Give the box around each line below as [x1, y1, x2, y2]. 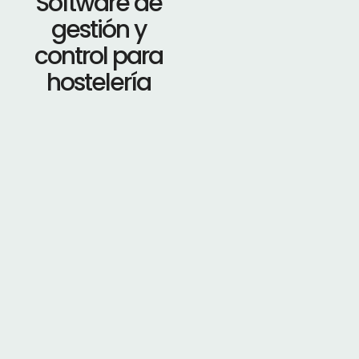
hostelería [46, 65, 151, 99]
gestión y [51, 12, 147, 46]
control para [34, 38, 163, 73]
